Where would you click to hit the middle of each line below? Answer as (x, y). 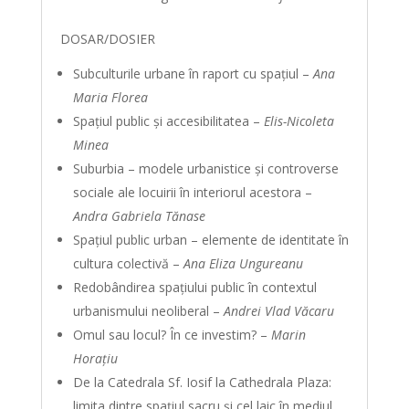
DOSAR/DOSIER (107, 39)
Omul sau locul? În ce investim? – (172, 335)
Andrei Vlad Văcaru (278, 311)
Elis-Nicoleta (299, 121)
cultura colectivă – (128, 263)
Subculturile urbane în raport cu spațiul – (193, 73)
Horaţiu (95, 358)
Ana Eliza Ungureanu (243, 263)
